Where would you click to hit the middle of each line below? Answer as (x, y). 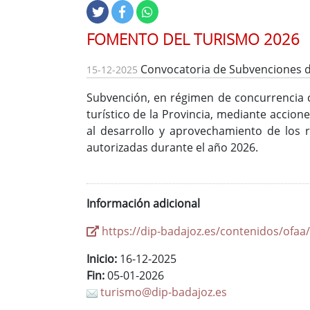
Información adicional (143, 204)
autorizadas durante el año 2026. (172, 148)
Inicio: (101, 259)
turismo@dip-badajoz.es (162, 292)
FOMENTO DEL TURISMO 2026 (193, 39)
